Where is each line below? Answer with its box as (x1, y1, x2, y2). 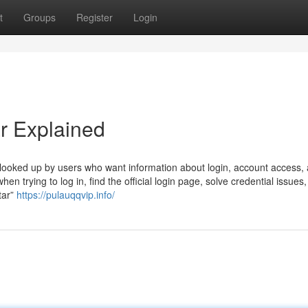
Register (76, 10, 113, 24)
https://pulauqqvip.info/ (16, 188, 115, 201)
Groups (23, 10, 56, 24)
